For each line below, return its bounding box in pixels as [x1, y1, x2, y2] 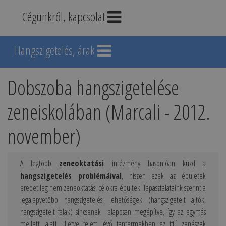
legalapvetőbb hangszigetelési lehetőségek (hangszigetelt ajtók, [20, 194, 206, 205]
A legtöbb [20, 158, 60, 169]
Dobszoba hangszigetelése [8, 74, 179, 101]
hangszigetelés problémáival [20, 170, 122, 181]
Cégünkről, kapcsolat [22, 8, 105, 25]
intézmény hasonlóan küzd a [104, 158, 206, 169]
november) [8, 122, 81, 150]
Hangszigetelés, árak [15, 42, 95, 59]
